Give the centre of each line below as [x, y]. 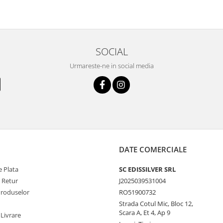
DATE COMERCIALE [153, 150]
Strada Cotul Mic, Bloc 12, [156, 204]
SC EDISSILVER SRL [147, 169]
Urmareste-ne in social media [111, 66]
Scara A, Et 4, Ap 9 [145, 213]
